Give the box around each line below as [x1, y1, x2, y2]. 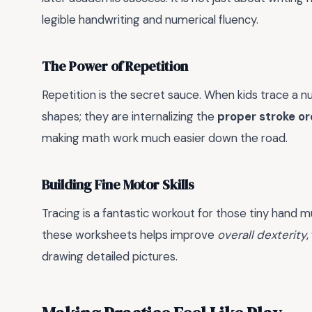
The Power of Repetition [42, 56, 188, 76]
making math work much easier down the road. [42, 130, 288, 146]
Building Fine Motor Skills [42, 175, 194, 194]
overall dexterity [217, 227, 306, 243]
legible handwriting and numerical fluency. [42, 12, 258, 28]
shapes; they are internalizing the [42, 109, 217, 125]
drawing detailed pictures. [42, 249, 178, 265]
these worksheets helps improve [42, 227, 217, 243]
